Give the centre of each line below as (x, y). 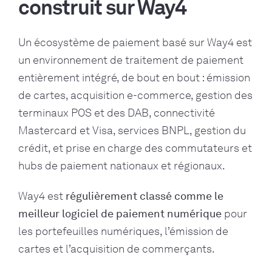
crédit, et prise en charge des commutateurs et (135, 148)
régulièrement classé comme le (144, 196)
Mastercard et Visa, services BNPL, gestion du (132, 131)
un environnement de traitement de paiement (131, 60)
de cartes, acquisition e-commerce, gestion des (135, 96)
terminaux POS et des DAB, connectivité (117, 113)
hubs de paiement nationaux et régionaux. (122, 166)
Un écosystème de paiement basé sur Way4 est (135, 43)
